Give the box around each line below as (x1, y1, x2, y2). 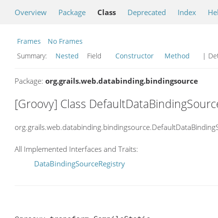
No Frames (48, 36, 83, 46)
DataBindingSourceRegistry (34, 159, 125, 169)
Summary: (17, 51, 49, 60)
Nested (55, 51, 79, 60)
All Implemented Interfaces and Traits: (15, 144, 138, 154)
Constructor (115, 51, 154, 60)
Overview (15, 7, 47, 17)
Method (164, 51, 190, 60)
